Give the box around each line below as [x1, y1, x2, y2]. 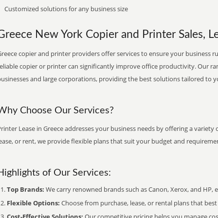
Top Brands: [7, 185, 44, 194]
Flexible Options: [7, 199, 60, 207]
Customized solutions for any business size [4, 4, 128, 13]
